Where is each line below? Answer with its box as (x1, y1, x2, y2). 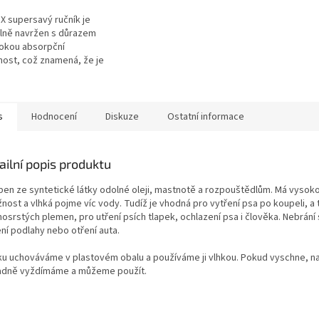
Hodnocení (31, 109, 77, 124)
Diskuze (105, 109, 139, 124)
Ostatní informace (167, 109, 244, 124)
